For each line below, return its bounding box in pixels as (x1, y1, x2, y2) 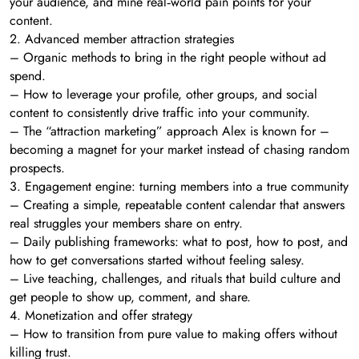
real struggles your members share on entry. (10, 213, 243, 232)
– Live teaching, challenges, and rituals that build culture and (10, 268, 341, 288)
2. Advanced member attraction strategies (10, 29, 234, 48)
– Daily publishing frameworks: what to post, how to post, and (10, 232, 348, 251)
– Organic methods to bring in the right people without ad (10, 47, 326, 67)
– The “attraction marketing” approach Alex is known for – (10, 121, 329, 140)
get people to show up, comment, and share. (10, 287, 251, 306)
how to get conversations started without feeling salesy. (10, 250, 305, 269)
